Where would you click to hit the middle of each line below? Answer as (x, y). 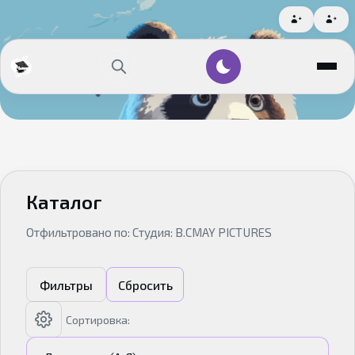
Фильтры (66, 284)
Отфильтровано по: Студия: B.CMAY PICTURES (149, 233)
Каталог (64, 202)
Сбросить (145, 284)
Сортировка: (97, 319)
